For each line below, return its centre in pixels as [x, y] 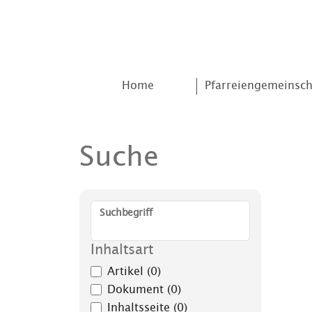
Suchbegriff [126, 213]
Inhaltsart [122, 249]
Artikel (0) [134, 271]
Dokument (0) [144, 289]
